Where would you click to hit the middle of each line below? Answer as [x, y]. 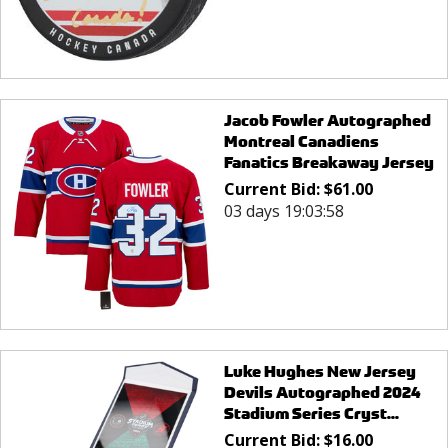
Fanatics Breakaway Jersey [328, 162]
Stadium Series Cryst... [311, 414]
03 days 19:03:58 [283, 210]
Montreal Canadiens [301, 141]
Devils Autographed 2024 [322, 393]
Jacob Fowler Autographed [327, 120]
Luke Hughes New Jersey [319, 372]
